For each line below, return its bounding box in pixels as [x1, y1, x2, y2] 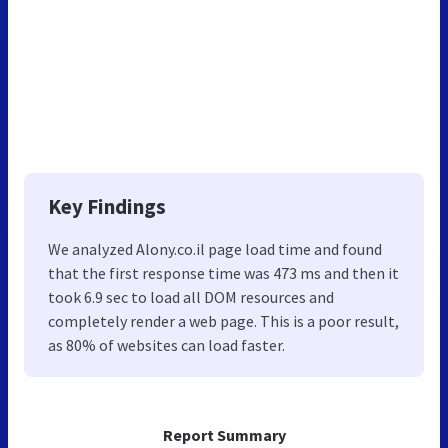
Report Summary [162, 424, 286, 445]
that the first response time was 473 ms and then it [48, 262, 399, 283]
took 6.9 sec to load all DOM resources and [48, 286, 334, 307]
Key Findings [48, 192, 166, 220]
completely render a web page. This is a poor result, [48, 310, 399, 331]
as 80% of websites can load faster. [48, 334, 285, 355]
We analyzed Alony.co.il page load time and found [48, 238, 382, 259]
